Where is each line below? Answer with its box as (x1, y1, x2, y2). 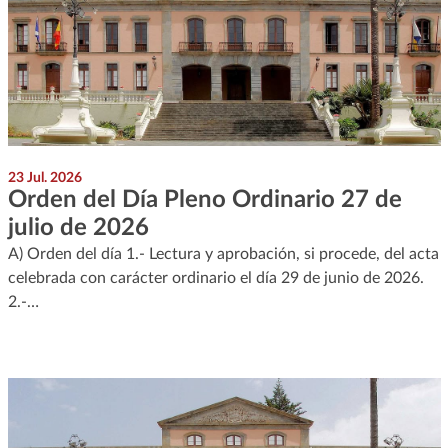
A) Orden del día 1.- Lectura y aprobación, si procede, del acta (7, 245, 439, 262)
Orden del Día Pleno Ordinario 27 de (7, 187, 402, 212)
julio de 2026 (7, 215, 149, 240)
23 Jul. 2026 (7, 170, 82, 185)
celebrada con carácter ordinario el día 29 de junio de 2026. (7, 269, 424, 286)
